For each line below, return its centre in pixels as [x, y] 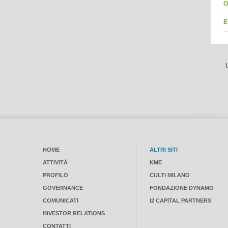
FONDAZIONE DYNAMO [182, 188]
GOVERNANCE [63, 188]
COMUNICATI [61, 201]
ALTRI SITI [164, 150]
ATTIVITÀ [55, 162]
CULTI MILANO [170, 175]
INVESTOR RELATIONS [74, 213]
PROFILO [55, 175]
